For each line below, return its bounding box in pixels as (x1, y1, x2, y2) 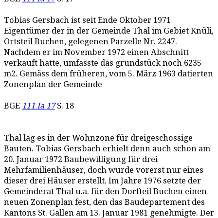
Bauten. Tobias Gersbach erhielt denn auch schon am (4, 144, 210, 153)
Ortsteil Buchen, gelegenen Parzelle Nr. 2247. (4, 37, 177, 46)
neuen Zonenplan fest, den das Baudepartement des (4, 198, 205, 207)
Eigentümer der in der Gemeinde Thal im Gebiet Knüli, (4, 26, 214, 36)
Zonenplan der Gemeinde (4, 80, 102, 89)
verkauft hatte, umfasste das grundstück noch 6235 (4, 58, 201, 68)
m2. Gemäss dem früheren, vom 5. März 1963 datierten (4, 69, 213, 78)
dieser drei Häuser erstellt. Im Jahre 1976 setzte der (4, 176, 201, 185)
